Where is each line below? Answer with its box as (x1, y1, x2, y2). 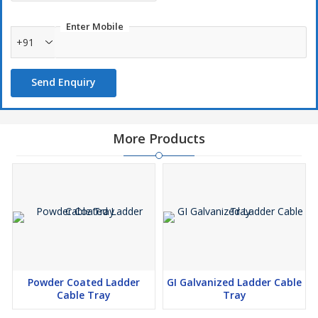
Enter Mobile (66, 20, 124, 33)
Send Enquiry (31, 75, 96, 89)
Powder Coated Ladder (28, 275, 140, 290)
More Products (113, 130, 205, 148)
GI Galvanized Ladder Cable (167, 275, 302, 290)
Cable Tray (57, 288, 111, 302)
